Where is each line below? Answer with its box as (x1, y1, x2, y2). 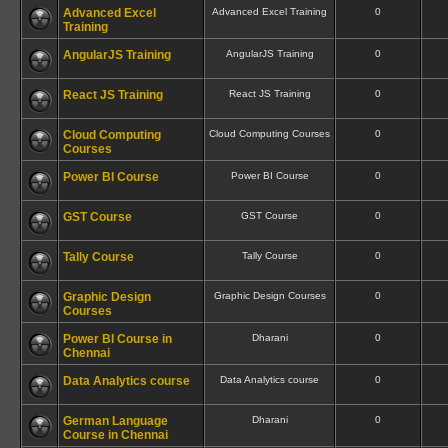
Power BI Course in (63, 332, 172, 346)
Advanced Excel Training (212, 6, 327, 17)
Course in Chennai (63, 428, 168, 442)
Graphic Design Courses (213, 290, 326, 301)
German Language (63, 414, 168, 428)
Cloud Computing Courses (209, 128, 330, 139)
